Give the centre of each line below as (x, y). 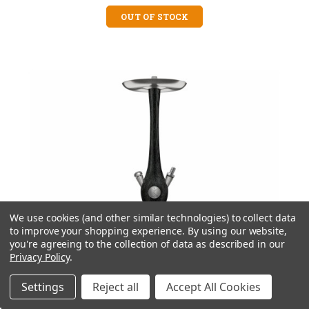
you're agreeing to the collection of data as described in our (147, 244)
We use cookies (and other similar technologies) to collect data (153, 218)
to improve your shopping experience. (99, 231)
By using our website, (238, 231)
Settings (43, 287)
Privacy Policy (40, 257)
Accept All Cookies (213, 287)
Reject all (116, 287)
